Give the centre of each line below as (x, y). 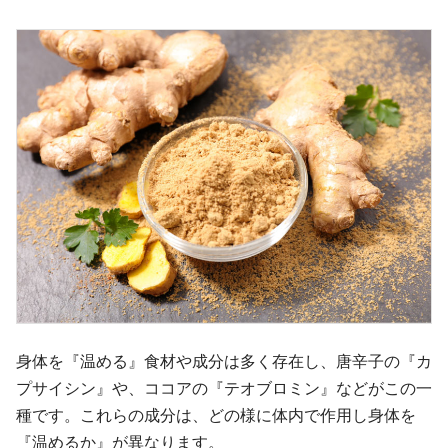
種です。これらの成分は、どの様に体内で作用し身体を (216, 416)
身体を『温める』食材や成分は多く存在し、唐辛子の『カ (224, 362)
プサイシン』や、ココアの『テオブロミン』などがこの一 (224, 389)
